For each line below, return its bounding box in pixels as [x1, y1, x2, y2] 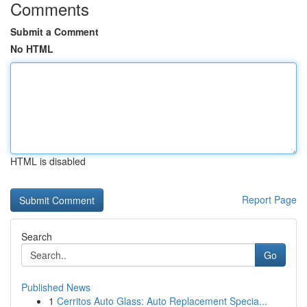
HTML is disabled [10, 154, 86, 168]
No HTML [10, 42, 53, 56]
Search [21, 230, 52, 243]
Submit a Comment [10, 25, 99, 38]
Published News [21, 280, 90, 294]
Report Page [242, 193, 297, 206]
